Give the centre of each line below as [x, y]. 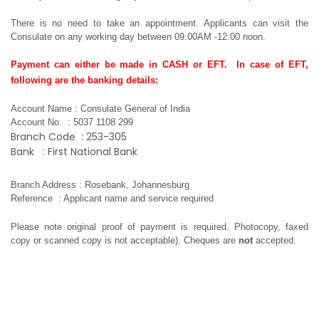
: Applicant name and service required [136, 198]
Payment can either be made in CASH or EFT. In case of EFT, [159, 64]
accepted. [276, 240]
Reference [32, 198]
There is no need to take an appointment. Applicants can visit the [159, 23]
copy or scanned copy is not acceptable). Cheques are [125, 240]
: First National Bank [90, 151]
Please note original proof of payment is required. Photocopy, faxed [159, 226]
